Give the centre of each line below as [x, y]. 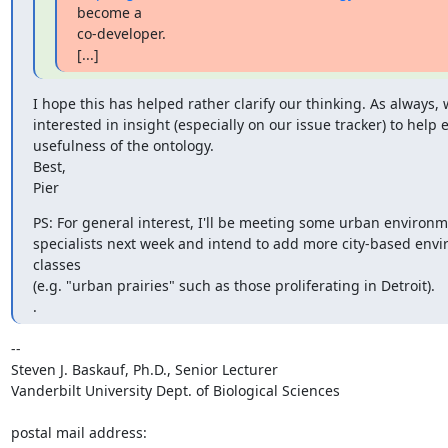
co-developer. [121, 33]
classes [56, 264]
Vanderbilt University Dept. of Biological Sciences [175, 390]
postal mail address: [78, 432]
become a [109, 12]
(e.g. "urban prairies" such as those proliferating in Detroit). [233, 285]
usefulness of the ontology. [123, 145]
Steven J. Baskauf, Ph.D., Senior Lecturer [144, 369]
